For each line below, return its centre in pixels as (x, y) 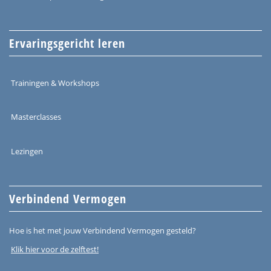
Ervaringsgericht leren (67, 44)
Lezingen (27, 151)
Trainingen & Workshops (55, 83)
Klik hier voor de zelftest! (55, 249)
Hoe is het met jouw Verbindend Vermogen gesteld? (103, 230)
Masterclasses (36, 116)
